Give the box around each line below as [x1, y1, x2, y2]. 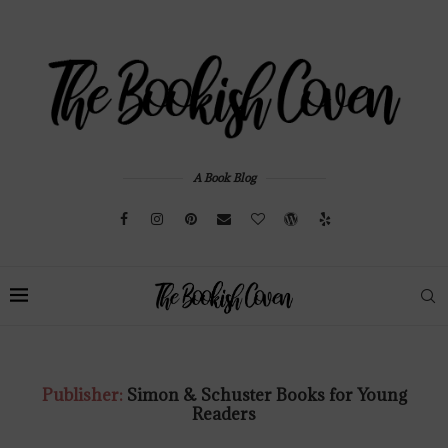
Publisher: [41, 383, 127, 406]
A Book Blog [192, 170, 256, 185]
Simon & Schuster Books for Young [126, 383, 407, 406]
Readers [192, 402, 256, 425]
